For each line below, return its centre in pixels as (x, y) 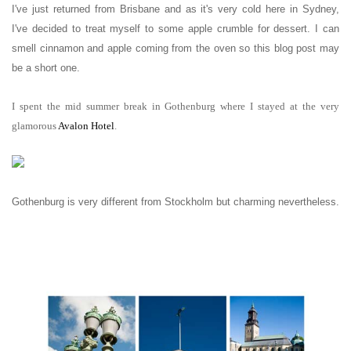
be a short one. (46, 68)
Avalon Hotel (86, 126)
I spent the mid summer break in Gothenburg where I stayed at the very (175, 107)
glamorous (35, 126)
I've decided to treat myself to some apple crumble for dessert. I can (175, 29)
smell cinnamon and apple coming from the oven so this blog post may (175, 49)
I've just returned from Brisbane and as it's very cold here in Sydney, (175, 9)
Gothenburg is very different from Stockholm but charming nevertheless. (175, 202)
